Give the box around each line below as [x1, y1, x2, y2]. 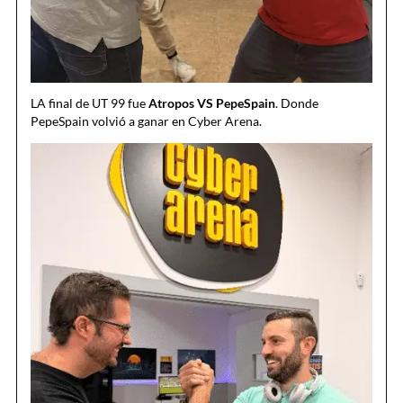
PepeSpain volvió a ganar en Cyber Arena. [31, 113, 262, 130]
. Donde [275, 95, 318, 112]
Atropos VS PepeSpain [148, 95, 275, 112]
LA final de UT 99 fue [31, 95, 148, 112]
